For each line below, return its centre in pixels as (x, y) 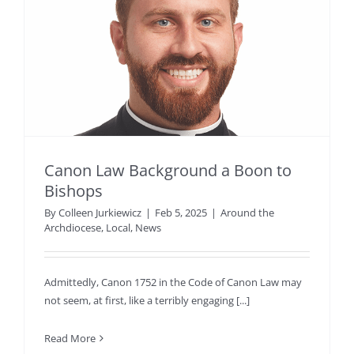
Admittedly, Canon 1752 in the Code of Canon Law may (173, 282)
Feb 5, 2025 (181, 213)
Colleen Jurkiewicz (100, 213)
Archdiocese (73, 228)
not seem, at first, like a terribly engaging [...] (147, 301)
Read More (70, 339)
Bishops (73, 191)
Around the (247, 213)
